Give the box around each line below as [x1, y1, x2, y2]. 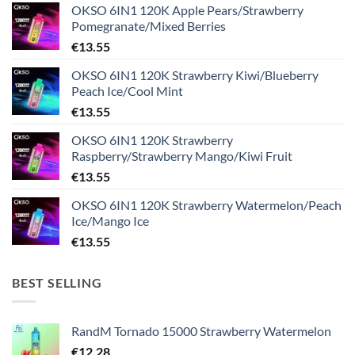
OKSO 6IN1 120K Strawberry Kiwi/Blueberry [71, 67, 319, 82]
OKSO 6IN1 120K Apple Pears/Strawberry [71, 2, 303, 17]
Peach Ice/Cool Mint [71, 82, 183, 98]
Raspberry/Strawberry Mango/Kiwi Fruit [71, 147, 292, 163]
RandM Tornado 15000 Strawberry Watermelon [71, 323, 331, 339]
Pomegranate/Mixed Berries [71, 17, 226, 33]
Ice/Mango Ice [71, 212, 149, 228]
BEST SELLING [12, 274, 102, 290]
